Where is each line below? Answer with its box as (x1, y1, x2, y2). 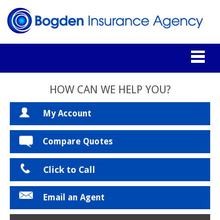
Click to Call (43, 164, 95, 176)
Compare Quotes (43, 137, 113, 146)
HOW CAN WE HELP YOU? (49, 83, 171, 96)
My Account (43, 109, 91, 118)
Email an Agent (43, 192, 105, 203)
